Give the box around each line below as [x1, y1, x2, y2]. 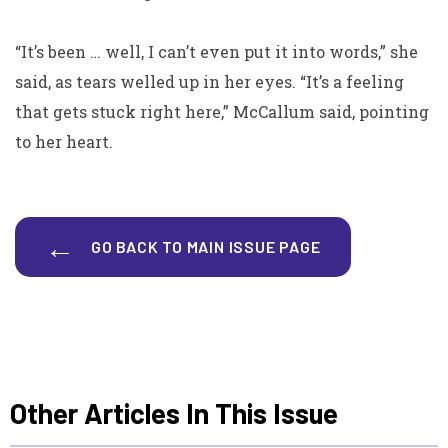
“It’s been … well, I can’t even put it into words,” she [15, 40, 418, 62]
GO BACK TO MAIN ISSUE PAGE [90, 236, 321, 256]
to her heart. [15, 130, 113, 152]
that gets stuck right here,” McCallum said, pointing [15, 100, 429, 122]
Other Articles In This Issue [10, 395, 338, 430]
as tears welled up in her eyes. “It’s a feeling [51, 70, 404, 92]
